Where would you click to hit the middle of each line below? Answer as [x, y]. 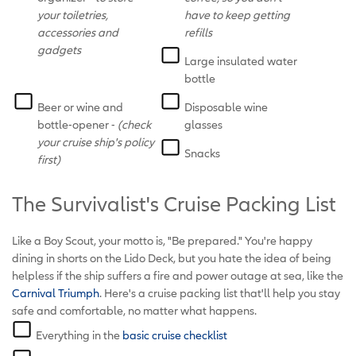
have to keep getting [238, 14]
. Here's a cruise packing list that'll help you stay [220, 292]
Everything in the [79, 335]
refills [199, 32]
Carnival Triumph [56, 292]
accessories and [78, 32]
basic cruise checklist [175, 335]
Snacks [203, 153]
